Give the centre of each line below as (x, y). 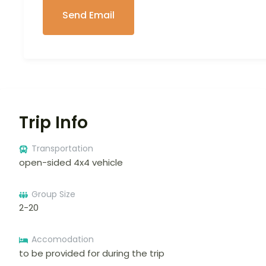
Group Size (53, 194)
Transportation (62, 149)
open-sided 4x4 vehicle (71, 162)
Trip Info (53, 123)
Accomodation (63, 240)
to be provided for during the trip (92, 253)
